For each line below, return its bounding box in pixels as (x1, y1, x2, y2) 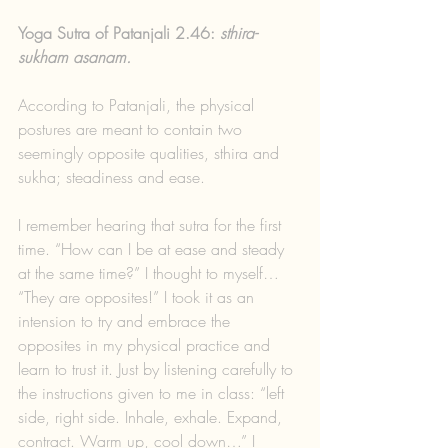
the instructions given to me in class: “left (18, 382, 289, 405)
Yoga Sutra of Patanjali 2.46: (18, 22, 220, 45)
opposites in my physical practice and (18, 334, 275, 357)
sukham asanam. (18, 46, 131, 69)
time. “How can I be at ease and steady (18, 238, 289, 261)
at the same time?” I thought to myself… (18, 262, 284, 285)
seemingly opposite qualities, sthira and (18, 142, 284, 165)
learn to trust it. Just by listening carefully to (18, 358, 298, 381)
